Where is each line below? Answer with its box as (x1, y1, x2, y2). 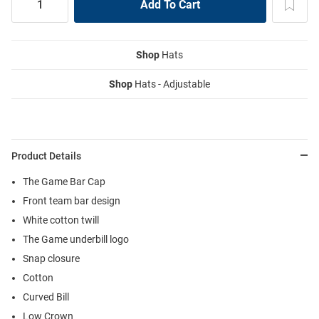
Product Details (11, 150, 81, 162)
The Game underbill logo (23, 233, 129, 245)
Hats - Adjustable (132, 78, 210, 90)
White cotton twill (23, 214, 99, 226)
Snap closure (23, 252, 80, 264)
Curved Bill (23, 291, 69, 303)
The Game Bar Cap (23, 175, 105, 187)
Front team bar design (23, 194, 120, 206)
